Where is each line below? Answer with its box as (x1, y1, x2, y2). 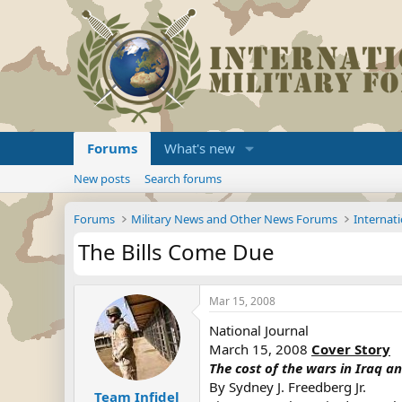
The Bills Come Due (78, 237, 275, 267)
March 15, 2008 (209, 340, 311, 358)
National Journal (209, 321, 309, 339)
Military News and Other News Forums (131, 211, 338, 227)
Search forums (144, 170, 222, 187)
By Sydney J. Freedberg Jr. (209, 378, 366, 396)
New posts (74, 170, 130, 187)
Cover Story (311, 340, 390, 358)
